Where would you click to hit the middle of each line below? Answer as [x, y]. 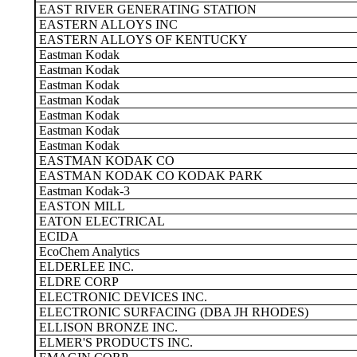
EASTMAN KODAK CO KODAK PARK [149, 176]
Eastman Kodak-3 [83, 191]
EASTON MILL [80, 206]
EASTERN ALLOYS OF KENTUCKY [142, 39]
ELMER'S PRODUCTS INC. [114, 342]
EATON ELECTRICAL [100, 221]
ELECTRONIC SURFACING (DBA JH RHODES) [172, 312]
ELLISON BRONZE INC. [107, 327]
